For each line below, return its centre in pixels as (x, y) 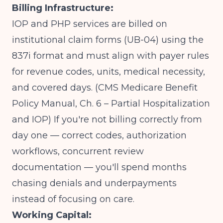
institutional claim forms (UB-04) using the (108, 40)
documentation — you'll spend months (99, 167)
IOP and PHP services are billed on (90, 24)
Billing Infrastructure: (63, 8)
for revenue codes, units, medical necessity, (109, 72)
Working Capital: (52, 215)
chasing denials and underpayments (94, 183)
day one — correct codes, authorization (99, 135)
